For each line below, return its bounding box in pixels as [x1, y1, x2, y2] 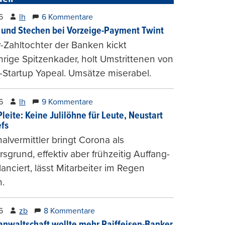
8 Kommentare [44, 205, 95, 216]
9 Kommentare [42, 96, 93, 107]
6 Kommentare [42, 12, 93, 22]
